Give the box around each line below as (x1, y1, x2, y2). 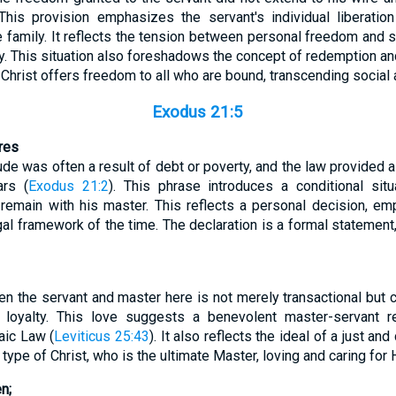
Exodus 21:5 (151, 102, 243, 122)
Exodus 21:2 (27, 178, 109, 195)
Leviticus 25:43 (54, 328, 150, 346)
